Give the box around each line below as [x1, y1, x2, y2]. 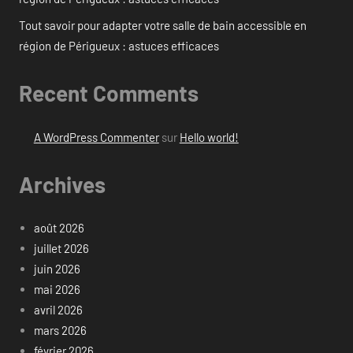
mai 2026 [33, 282, 80, 297]
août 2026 [33, 221, 84, 236]
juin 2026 [33, 262, 80, 277]
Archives [19, 170, 106, 198]
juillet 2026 [33, 241, 89, 256]
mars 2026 [33, 323, 87, 338]
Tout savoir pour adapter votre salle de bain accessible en [19, 18, 307, 33]
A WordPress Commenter [33, 129, 159, 144]
